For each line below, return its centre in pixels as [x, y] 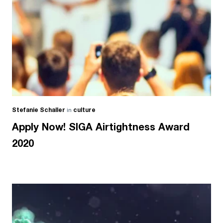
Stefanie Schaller [39, 111]
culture [84, 111]
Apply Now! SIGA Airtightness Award [101, 128]
